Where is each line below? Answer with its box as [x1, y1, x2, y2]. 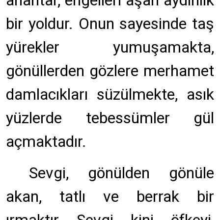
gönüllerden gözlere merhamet [6, 61, 214, 80]
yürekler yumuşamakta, [6, 38, 214, 56]
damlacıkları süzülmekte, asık [6, 85, 214, 104]
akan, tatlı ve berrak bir [6, 187, 214, 206]
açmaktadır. [6, 132, 86, 151]
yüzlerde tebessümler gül [6, 109, 214, 127]
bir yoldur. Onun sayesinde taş [6, 14, 214, 33]
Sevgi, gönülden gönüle [29, 164, 214, 182]
